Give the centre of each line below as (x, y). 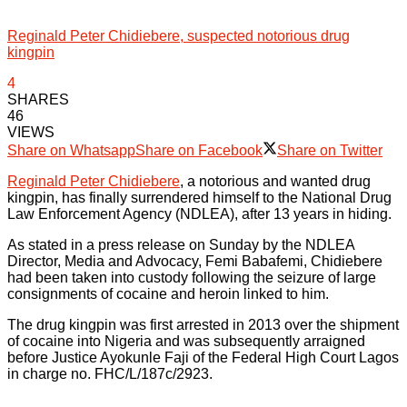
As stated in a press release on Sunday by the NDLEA (181, 244)
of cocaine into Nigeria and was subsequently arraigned (186, 341)
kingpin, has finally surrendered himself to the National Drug (199, 197)
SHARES (38, 99)
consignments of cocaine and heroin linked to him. (168, 293)
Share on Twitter (330, 150)
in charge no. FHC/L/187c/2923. (110, 373)
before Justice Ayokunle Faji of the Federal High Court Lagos (203, 357)
